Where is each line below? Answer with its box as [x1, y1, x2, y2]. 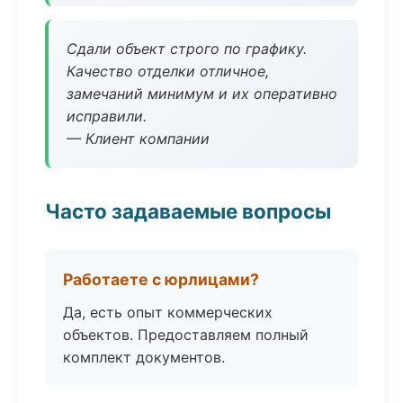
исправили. [67, 107, 147, 125]
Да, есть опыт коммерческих [63, 303, 273, 321]
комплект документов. [63, 348, 225, 366]
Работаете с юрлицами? [63, 270, 259, 289]
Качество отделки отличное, [67, 62, 269, 80]
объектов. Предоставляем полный [63, 326, 309, 344]
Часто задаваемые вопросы [45, 199, 331, 223]
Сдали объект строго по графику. [67, 40, 307, 58]
